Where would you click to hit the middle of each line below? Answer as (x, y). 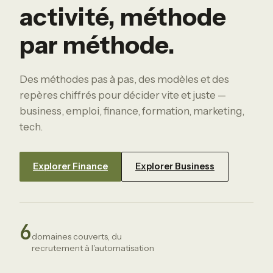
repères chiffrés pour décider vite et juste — (123, 95)
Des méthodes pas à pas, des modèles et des (124, 79)
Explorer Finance (70, 166)
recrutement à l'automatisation (93, 248)
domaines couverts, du (77, 236)
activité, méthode (123, 16)
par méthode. (97, 44)
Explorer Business (175, 166)
